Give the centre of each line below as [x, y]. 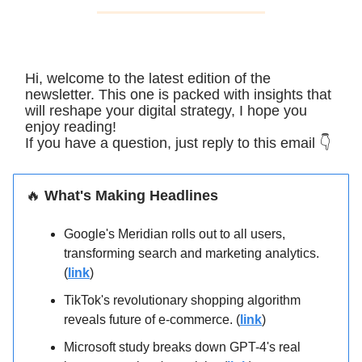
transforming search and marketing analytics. [192, 254]
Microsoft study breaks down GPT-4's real [182, 347]
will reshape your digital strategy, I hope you [166, 111]
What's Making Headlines [129, 196]
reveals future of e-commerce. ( [152, 320]
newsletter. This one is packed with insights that [178, 95]
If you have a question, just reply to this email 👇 [178, 143]
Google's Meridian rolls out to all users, [175, 234]
